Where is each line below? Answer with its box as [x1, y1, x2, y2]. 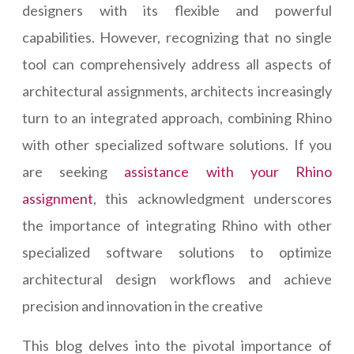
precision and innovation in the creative [22, 297, 263, 315]
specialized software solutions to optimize [22, 243, 332, 262]
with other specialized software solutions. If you [22, 136, 332, 154]
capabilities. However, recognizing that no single [22, 28, 332, 47]
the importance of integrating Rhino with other [22, 217, 332, 235]
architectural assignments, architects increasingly [22, 82, 332, 100]
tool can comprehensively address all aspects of [22, 55, 332, 73]
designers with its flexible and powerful [22, 2, 332, 20]
